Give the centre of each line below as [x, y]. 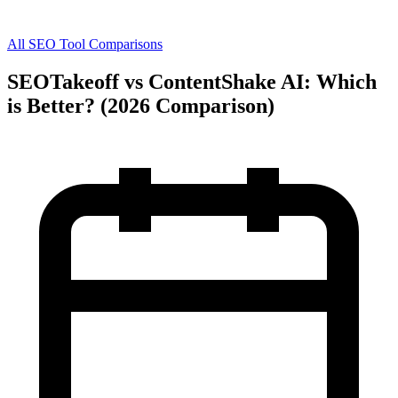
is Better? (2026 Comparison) [141, 105]
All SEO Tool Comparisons [85, 44]
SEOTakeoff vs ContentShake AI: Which [192, 81]
